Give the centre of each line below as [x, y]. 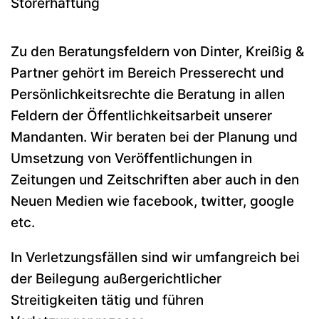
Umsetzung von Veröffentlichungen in [131, 158]
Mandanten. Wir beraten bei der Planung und [154, 137]
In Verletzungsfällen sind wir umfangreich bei [155, 257]
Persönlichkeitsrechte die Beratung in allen [148, 94]
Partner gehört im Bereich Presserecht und [147, 73]
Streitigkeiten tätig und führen [107, 300]
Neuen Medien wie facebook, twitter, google [152, 201]
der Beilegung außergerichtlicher [116, 278]
